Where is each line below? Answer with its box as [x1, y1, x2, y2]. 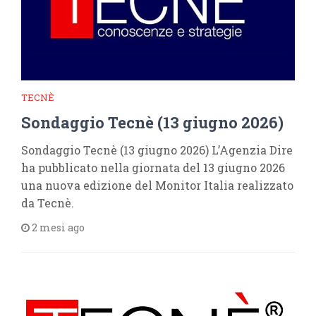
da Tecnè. [21, 195, 74, 210]
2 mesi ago [30, 221, 85, 234]
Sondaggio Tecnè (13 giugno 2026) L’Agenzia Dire [21, 142, 293, 157]
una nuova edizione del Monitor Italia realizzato [21, 178, 293, 193]
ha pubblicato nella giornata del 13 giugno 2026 [21, 160, 285, 175]
